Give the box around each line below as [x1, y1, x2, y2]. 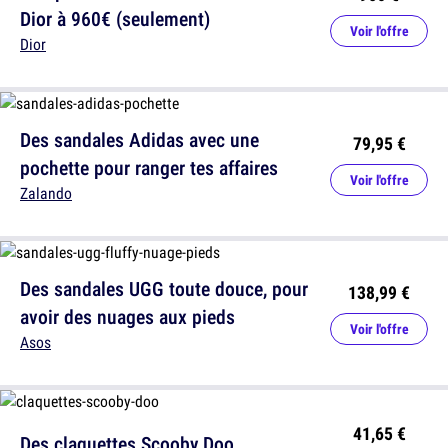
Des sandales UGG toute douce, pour [20, 275, 308, 302]
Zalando [20, 182, 72, 204]
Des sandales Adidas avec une [20, 126, 259, 153]
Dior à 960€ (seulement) [20, 5, 210, 32]
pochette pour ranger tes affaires [20, 154, 278, 181]
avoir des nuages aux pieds [20, 303, 235, 330]
